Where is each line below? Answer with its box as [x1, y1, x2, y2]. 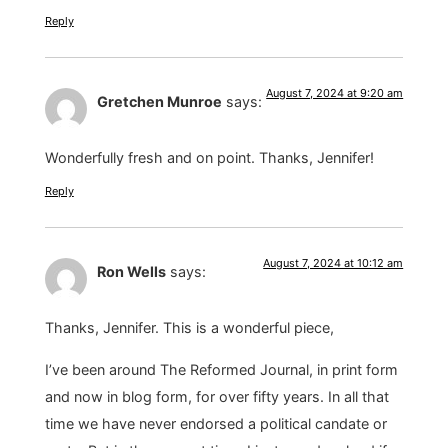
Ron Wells [96, 262, 166, 280]
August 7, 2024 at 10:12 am [263, 255, 404, 270]
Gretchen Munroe [96, 93, 222, 111]
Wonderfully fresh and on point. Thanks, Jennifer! [44, 149, 374, 167]
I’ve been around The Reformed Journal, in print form [44, 360, 398, 378]
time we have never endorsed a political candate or [44, 414, 387, 432]
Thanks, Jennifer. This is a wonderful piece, [44, 319, 334, 337]
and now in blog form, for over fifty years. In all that [44, 387, 389, 405]
